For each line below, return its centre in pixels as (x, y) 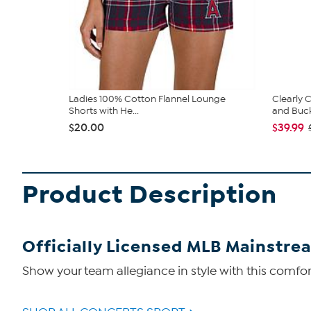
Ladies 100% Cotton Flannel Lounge (147, 99)
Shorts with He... (104, 111)
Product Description (150, 195)
